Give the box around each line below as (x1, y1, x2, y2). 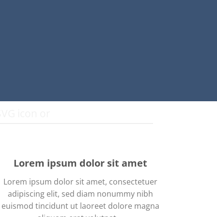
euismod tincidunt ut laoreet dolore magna (1, 201, 159, 211)
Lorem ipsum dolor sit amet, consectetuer (3, 176, 157, 187)
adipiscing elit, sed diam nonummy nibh (8, 188, 153, 199)
